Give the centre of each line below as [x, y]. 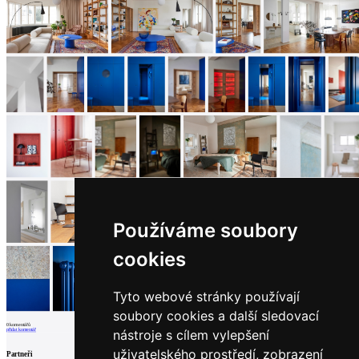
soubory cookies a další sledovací [216, 316]
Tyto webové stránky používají [206, 296]
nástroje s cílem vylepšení [191, 335]
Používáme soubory [205, 230]
